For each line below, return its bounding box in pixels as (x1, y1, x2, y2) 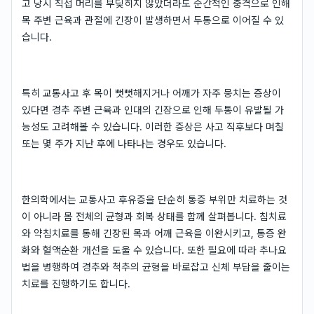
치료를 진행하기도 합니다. (22, 278, 130, 289)
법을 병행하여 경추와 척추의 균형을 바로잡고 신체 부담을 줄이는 (22, 261, 290, 273)
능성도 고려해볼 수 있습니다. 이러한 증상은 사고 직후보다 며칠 (22, 121, 284, 132)
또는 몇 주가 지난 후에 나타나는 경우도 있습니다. (22, 137, 226, 149)
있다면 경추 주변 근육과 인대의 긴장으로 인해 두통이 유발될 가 (22, 104, 284, 116)
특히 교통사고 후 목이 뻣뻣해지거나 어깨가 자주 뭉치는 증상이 (22, 87, 281, 99)
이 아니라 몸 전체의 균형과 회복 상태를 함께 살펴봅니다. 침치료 (22, 210, 287, 222)
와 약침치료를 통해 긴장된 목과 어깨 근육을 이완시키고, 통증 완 (22, 227, 287, 239)
